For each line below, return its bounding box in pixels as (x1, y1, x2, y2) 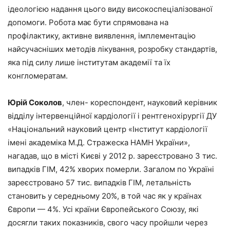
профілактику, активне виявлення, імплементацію (8, 30, 196, 41)
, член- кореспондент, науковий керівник (62, 97, 217, 107)
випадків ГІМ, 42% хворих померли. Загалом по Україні (8, 164, 214, 174)
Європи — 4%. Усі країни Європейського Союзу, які (8, 204, 199, 214)
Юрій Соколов (8, 97, 62, 107)
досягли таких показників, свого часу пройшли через (8, 217, 207, 227)
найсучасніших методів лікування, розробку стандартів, (8, 44, 217, 54)
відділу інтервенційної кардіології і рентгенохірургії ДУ (8, 110, 217, 121)
